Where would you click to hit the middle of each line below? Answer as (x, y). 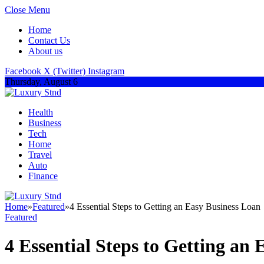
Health (41, 112)
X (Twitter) (65, 71)
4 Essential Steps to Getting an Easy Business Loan (165, 207)
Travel (40, 155)
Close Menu (27, 10)
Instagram (106, 71)
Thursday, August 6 (41, 82)
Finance (43, 176)
